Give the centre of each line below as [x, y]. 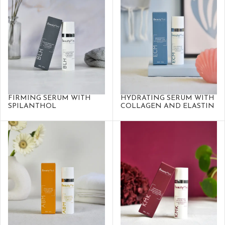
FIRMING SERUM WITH [49, 98]
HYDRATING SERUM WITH [167, 98]
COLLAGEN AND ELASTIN [167, 106]
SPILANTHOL [32, 106]
